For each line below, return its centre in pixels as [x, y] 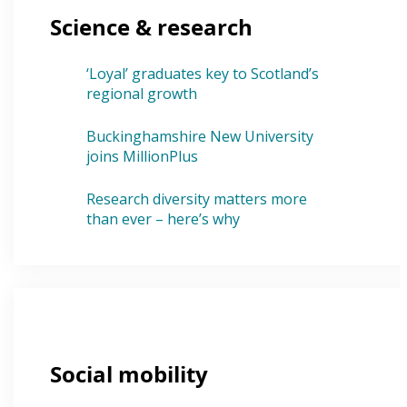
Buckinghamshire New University [200, 137]
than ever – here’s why [164, 219]
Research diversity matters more [197, 199]
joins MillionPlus [143, 157]
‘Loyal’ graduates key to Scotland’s [203, 74]
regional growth [142, 94]
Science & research [152, 27]
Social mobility [129, 374]
